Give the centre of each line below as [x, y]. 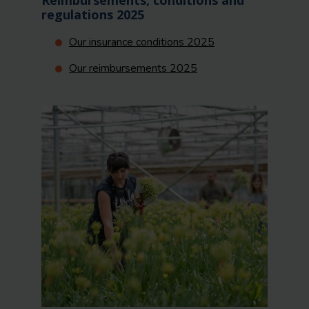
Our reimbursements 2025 [133, 68]
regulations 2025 [93, 14]
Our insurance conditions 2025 [142, 42]
